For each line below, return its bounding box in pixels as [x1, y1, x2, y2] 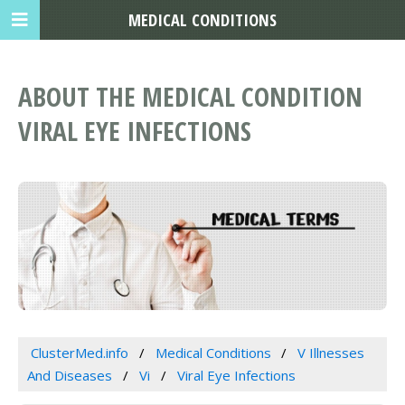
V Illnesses [297, 343, 365, 362]
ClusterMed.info [30, 343, 128, 362]
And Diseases [27, 365, 112, 384]
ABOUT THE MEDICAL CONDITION [18, 79, 363, 115]
